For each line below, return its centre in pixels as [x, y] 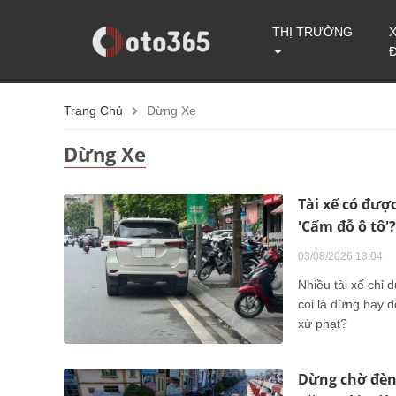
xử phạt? [322, 324]
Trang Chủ [93, 110]
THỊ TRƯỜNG [313, 32]
